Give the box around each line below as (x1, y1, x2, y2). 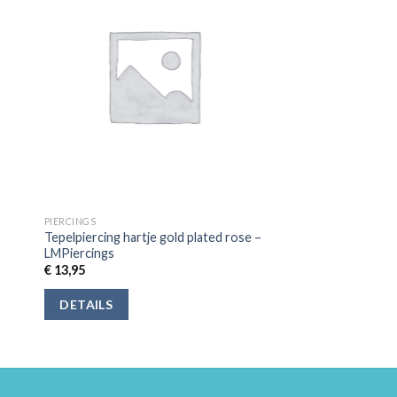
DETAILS (59, 297, 113, 313)
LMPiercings (43, 245, 114, 261)
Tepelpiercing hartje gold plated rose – (43, 229, 261, 245)
